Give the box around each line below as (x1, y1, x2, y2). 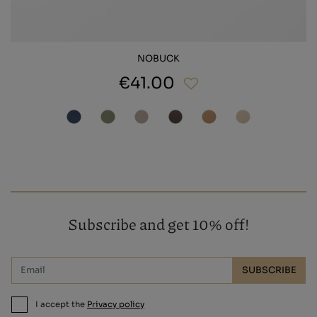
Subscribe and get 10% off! (68, 213, 249, 236)
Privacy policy (87, 299, 145, 309)
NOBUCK (137, 52, 180, 64)
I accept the (33, 299, 88, 309)
